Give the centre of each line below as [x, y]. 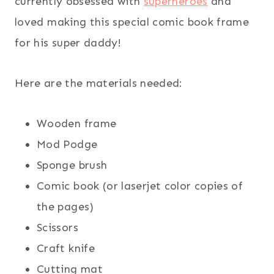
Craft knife [66, 248]
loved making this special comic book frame [132, 22]
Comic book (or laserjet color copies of [140, 186]
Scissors [57, 227]
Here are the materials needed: [99, 83]
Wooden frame [77, 123]
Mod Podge [67, 144]
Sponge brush [72, 165]
